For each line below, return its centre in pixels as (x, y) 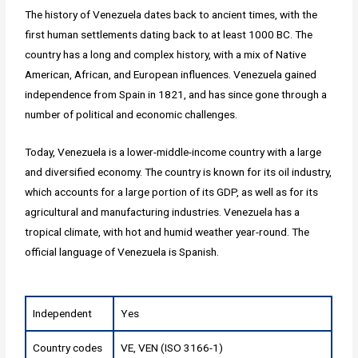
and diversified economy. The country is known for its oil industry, (179, 171)
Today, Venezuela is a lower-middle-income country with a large (173, 151)
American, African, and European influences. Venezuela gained (171, 74)
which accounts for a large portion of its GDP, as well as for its (172, 191)
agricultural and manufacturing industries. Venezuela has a (163, 211)
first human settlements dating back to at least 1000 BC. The (169, 34)
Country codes (68, 347)
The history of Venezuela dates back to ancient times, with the (171, 14)
